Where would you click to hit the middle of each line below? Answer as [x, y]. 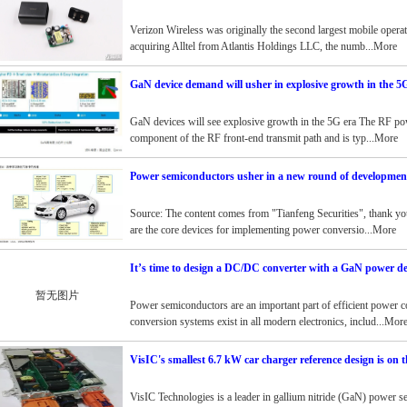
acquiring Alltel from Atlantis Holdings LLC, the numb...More [263, 46]
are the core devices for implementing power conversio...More [263, 230]
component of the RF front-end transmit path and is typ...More [263, 138]
